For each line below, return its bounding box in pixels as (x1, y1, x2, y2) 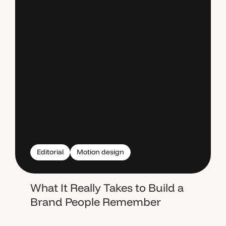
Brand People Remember (30, 194, 161, 209)
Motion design (77, 147, 124, 157)
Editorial (37, 147, 64, 157)
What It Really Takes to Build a (30, 180, 184, 195)
